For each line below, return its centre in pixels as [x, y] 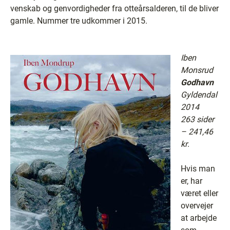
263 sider [197, 119]
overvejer [197, 206]
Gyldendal [199, 95]
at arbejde [199, 218]
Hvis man [198, 169]
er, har [191, 181]
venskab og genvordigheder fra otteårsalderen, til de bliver [114, 8]
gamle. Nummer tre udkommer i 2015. [79, 21]
